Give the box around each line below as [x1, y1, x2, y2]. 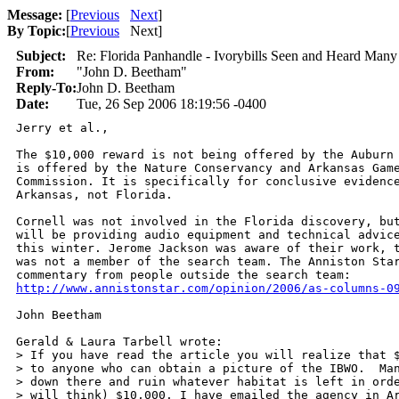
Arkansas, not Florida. [16, 188, 173, 201]
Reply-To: [16, 80, 77, 95]
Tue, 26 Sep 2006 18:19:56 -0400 [77, 96, 266, 111]
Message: [7, 7, 62, 22]
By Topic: [7, 23, 66, 38]
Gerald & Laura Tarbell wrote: [16, 335, 223, 348]
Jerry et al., [16, 121, 109, 134]
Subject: [16, 48, 66, 63]
